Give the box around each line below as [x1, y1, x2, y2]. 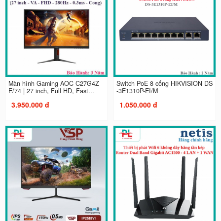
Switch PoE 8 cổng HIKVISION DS [116, 78, 213, 88]
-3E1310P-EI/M [116, 86, 158, 95]
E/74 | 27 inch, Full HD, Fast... [8, 86, 94, 95]
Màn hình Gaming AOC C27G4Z [8, 78, 99, 88]
